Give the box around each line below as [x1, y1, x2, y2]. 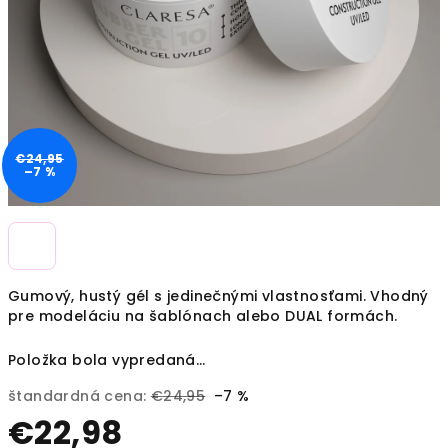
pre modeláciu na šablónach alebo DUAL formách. [8, 306, 402, 326]
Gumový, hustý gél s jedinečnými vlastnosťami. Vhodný [8, 286, 429, 306]
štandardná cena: [8, 386, 147, 406]
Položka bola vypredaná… [8, 350, 206, 370]
